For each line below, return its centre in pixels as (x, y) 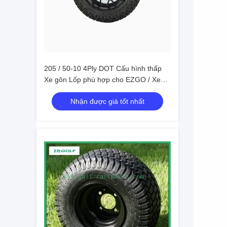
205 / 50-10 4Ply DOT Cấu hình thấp (103, 68)
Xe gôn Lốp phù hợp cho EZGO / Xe (102, 80)
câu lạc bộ (61, 91)
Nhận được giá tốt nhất (107, 101)
